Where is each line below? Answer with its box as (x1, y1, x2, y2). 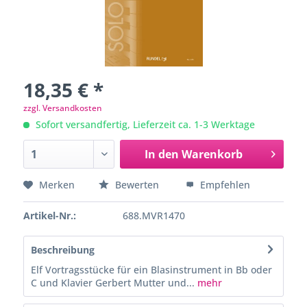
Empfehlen (197, 177, 250, 191)
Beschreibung (31, 243, 95, 256)
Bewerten (112, 177, 162, 191)
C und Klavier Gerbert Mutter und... (31, 275, 195, 289)
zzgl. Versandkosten (23, 101, 102, 114)
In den (144, 146, 179, 162)
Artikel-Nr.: (23, 208, 76, 222)
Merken (39, 177, 75, 191)
